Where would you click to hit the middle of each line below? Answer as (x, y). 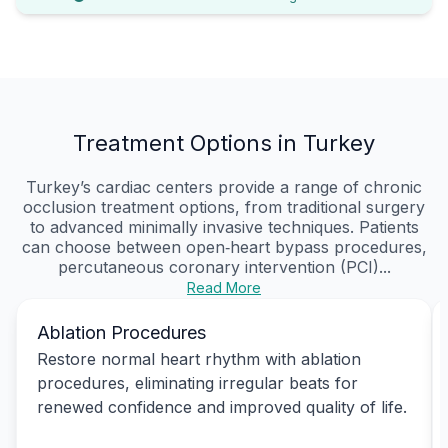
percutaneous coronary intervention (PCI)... (224, 266)
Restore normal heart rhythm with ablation (199, 358)
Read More (224, 287)
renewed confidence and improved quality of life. (222, 406)
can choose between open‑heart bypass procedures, (224, 246)
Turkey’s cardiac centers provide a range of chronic (224, 186)
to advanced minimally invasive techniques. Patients (224, 226)
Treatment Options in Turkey (224, 142)
